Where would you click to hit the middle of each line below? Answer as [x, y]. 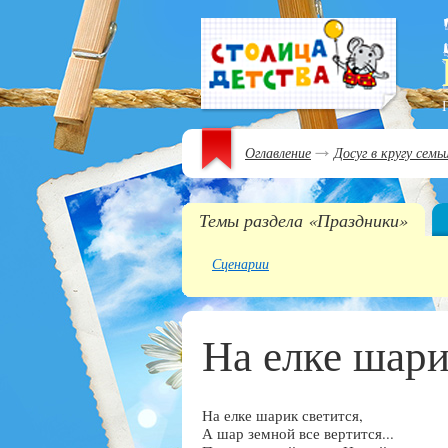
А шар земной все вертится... [298, 433]
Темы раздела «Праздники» [303, 220]
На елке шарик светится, [282, 415]
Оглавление [278, 152]
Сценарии [240, 263]
